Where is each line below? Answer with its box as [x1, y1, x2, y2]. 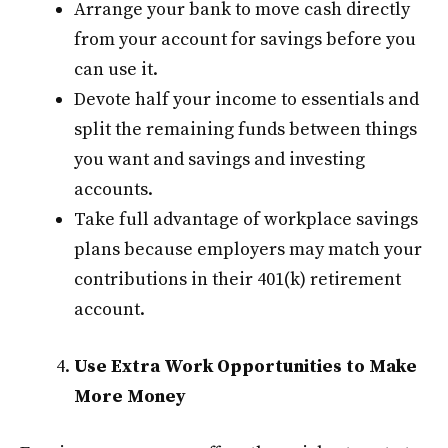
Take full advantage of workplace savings [74, 208, 418, 232]
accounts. [74, 178, 153, 202]
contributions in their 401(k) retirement [74, 268, 401, 292]
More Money [74, 385, 186, 409]
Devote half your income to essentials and [74, 88, 419, 112]
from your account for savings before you [74, 28, 416, 52]
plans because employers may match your [74, 238, 422, 262]
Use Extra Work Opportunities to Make [74, 355, 417, 379]
